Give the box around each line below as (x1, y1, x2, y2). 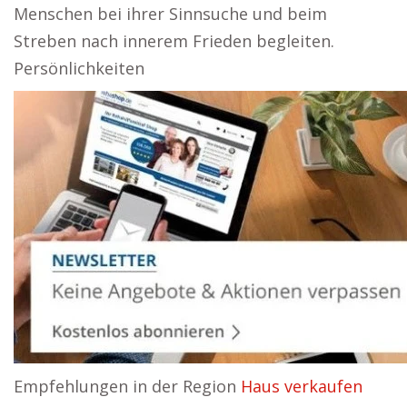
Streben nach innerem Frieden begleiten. (14, 30, 334, 52)
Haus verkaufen (241, 375, 362, 397)
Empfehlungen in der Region (14, 375, 241, 397)
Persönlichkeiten (14, 57, 144, 79)
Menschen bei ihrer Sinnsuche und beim (14, 3, 327, 25)
